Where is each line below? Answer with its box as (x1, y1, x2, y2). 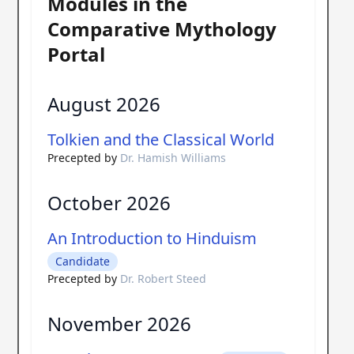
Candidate (55, 253, 110, 269)
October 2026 (47, 189, 171, 216)
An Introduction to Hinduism (47, 227, 257, 249)
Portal (47, 40, 105, 67)
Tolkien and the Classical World (47, 128, 274, 150)
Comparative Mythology (47, 15, 277, 42)
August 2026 (47, 90, 160, 117)
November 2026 (47, 310, 191, 337)
